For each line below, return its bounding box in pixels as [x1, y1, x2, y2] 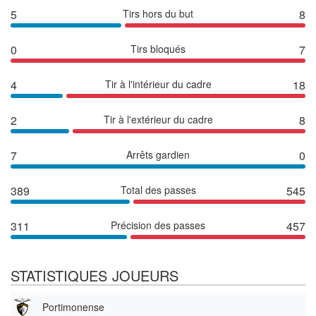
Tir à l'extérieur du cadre [103, 111, 213, 126]
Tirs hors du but [123, 6, 193, 20]
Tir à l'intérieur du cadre [104, 76, 212, 91]
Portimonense [42, 299, 104, 314]
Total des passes [120, 182, 196, 197]
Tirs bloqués [130, 41, 186, 56]
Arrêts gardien [126, 147, 190, 162]
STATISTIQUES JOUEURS [11, 265, 178, 286]
